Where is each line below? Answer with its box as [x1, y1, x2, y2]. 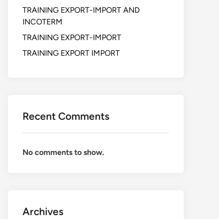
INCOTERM [22, 17, 63, 26]
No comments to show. [22, 148, 104, 157]
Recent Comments [22, 110, 109, 122]
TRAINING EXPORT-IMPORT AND [22, 5, 140, 15]
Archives [22, 205, 64, 218]
